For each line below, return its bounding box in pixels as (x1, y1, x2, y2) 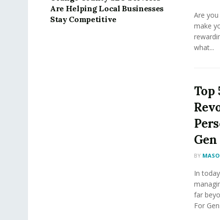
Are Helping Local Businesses (50, 3, 164, 13)
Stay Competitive (50, 14, 116, 24)
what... (193, 42, 214, 52)
